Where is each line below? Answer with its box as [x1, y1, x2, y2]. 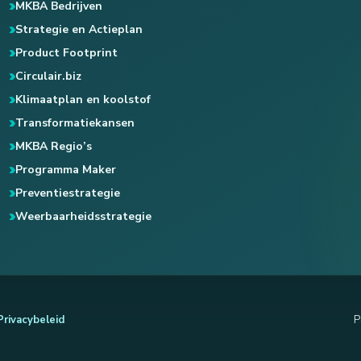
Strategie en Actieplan [15, 22, 143, 38]
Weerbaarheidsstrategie [15, 209, 152, 225]
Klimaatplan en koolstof [15, 92, 151, 108]
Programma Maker [15, 162, 117, 178]
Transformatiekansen [15, 115, 135, 131]
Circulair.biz [15, 68, 82, 85]
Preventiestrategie [15, 185, 121, 201]
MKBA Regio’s [15, 139, 93, 155]
